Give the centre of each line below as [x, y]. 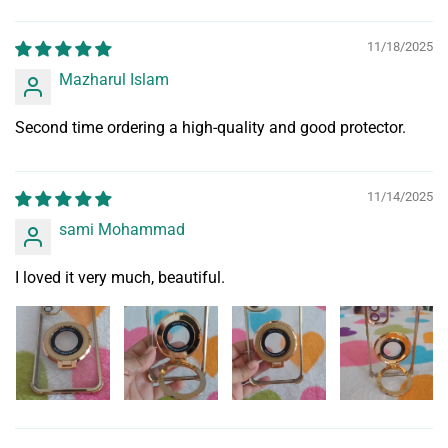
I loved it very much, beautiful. [120, 277]
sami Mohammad [122, 229]
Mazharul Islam [114, 79]
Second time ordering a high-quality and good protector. [210, 127]
